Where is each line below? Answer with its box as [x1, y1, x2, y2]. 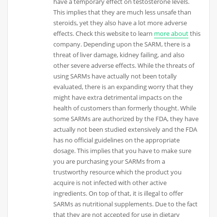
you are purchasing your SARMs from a [53, 157, 166, 166]
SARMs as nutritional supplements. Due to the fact [53, 200, 198, 209]
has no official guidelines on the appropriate [53, 136, 180, 145]
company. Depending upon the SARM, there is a [53, 40, 191, 49]
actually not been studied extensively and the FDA [53, 125, 198, 134]
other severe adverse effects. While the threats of [53, 61, 195, 70]
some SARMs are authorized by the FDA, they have [53, 114, 199, 124]
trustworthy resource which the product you [53, 168, 182, 177]
